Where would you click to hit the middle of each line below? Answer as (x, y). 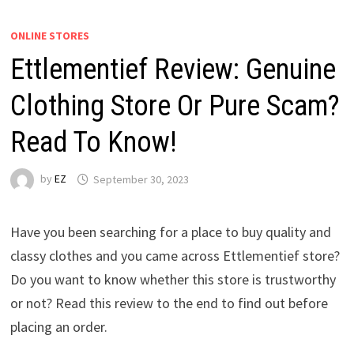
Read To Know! (93, 143)
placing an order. (58, 327)
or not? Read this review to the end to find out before (169, 303)
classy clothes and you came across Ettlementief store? (175, 256)
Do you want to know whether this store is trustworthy (173, 280)
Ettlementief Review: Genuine (173, 70)
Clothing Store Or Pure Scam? (175, 106)
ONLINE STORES (49, 36)
